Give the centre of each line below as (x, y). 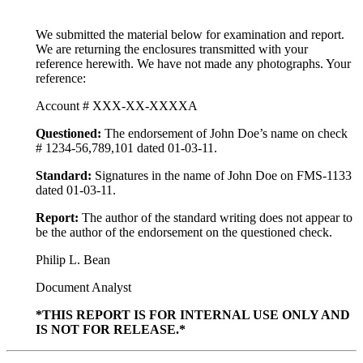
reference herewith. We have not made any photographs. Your (193, 64)
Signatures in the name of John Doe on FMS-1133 (222, 176)
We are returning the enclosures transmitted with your (172, 49)
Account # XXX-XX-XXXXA (117, 106)
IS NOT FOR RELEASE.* (111, 330)
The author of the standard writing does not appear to (216, 218)
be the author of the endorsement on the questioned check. (184, 233)
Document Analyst (83, 288)
